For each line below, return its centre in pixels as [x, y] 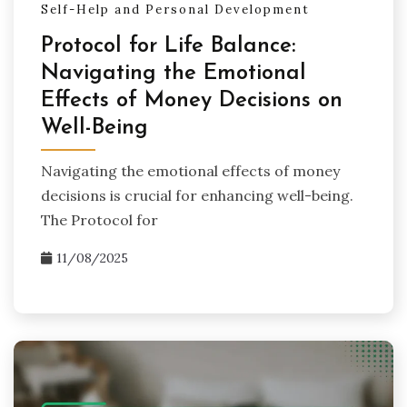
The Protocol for [99, 220]
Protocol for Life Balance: [168, 47]
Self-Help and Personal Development [175, 10]
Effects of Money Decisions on [192, 101]
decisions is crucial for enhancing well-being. [197, 196]
